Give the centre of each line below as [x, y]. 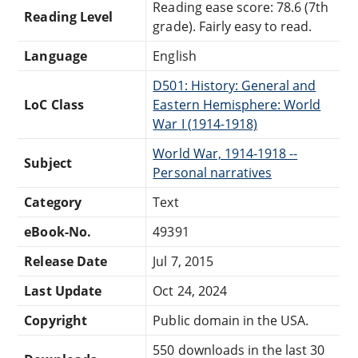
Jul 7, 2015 [183, 261]
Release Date [66, 261]
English [175, 56]
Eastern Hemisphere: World [237, 104]
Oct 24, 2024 [190, 290]
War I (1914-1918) [205, 123]
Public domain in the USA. [231, 320]
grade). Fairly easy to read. [233, 26]
